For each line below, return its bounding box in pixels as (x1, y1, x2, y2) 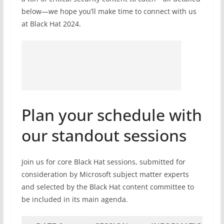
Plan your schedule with (21, 104, 202, 125)
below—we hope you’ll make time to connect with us (21, 6, 196, 16)
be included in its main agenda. (21, 194, 132, 204)
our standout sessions (21, 124, 192, 146)
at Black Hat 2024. (21, 19, 83, 28)
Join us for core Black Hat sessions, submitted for (21, 157, 185, 166)
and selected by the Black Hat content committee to (21, 182, 194, 191)
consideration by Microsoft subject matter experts (21, 169, 189, 179)
